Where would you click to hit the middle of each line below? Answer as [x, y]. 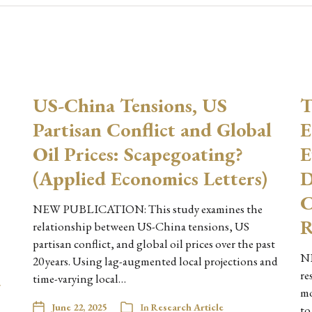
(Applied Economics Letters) [150, 178]
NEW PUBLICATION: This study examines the [148, 209]
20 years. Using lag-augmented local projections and [156, 261]
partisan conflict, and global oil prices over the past [154, 243]
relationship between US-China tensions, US [141, 226]
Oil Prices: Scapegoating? [138, 154]
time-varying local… [80, 278]
